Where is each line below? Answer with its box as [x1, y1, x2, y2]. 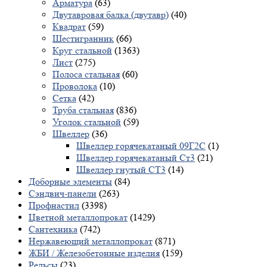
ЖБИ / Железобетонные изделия [29, 247, 160, 259]
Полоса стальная [52, 68, 120, 80]
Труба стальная [52, 104, 114, 116]
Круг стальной [52, 44, 112, 56]
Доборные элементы [29, 175, 112, 187]
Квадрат [52, 20, 86, 32]
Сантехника [29, 223, 77, 235]
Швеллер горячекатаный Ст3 [76, 151, 195, 163]
